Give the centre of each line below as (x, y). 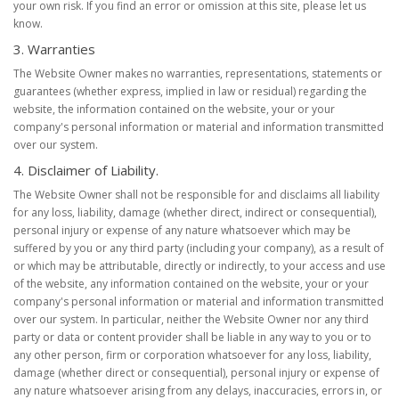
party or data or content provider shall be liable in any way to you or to (192, 337)
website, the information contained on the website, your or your (174, 109)
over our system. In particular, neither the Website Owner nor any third (191, 319)
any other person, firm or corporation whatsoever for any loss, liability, (192, 355)
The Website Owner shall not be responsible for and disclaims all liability (196, 195)
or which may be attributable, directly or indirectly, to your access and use (199, 266)
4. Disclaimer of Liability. (86, 170)
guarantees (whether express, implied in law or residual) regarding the (190, 91)
